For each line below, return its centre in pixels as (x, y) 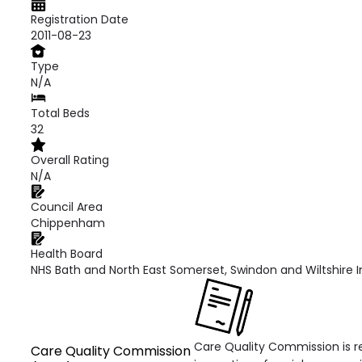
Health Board (67, 254)
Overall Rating (70, 160)
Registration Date (80, 19)
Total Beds (60, 113)
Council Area (67, 207)
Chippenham (68, 223)
